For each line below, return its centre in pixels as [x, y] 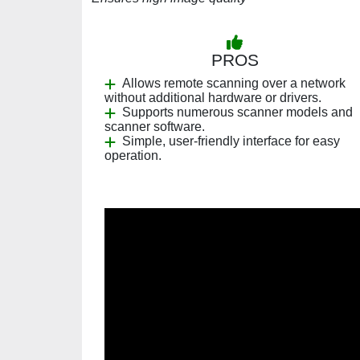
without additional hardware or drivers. [213, 98]
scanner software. [155, 127]
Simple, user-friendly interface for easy [231, 141]
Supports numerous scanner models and [237, 112]
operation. [133, 155]
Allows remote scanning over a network [234, 83]
